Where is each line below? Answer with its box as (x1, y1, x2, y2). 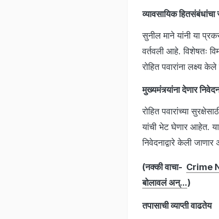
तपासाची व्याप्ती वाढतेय (142, 200, 212, 211)
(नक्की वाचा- (142, 161, 186, 172)
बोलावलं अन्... (142, 177, 187, 188)
